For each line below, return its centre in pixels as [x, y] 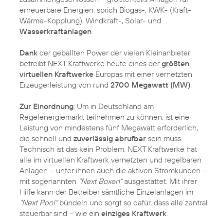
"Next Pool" [38, 202]
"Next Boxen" [100, 181]
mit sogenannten [49, 181]
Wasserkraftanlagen [55, 31]
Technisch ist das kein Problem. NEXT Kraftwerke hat [108, 149]
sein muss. [164, 138]
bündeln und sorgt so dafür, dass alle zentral [133, 202]
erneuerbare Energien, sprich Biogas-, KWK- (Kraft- [105, 9]
